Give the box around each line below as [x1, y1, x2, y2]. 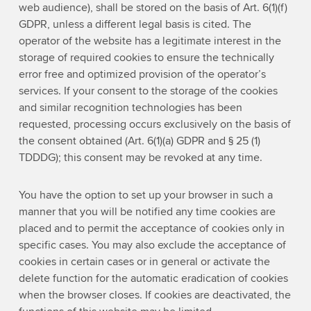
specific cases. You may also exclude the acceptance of [18, 237, 286, 252]
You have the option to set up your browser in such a [18, 187, 273, 202]
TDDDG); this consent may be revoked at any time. [18, 150, 262, 165]
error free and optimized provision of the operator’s [18, 67, 266, 81]
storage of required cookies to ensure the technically [18, 50, 274, 65]
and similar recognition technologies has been [18, 100, 242, 115]
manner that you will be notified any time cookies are [18, 204, 276, 219]
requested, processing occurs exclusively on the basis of [18, 117, 291, 131]
